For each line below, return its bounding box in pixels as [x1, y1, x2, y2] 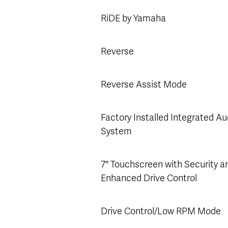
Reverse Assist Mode [101, 78, 187, 90]
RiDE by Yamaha [101, 12, 166, 24]
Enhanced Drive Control [101, 172, 197, 184]
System [101, 125, 132, 137]
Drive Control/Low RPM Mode [101, 205, 221, 217]
